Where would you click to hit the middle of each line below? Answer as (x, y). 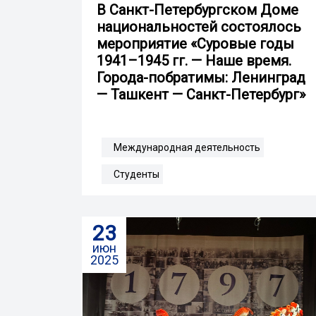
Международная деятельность (187, 147)
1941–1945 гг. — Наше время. (194, 60)
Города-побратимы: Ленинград (201, 77)
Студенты (136, 174)
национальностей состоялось (199, 26)
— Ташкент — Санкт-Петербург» (201, 94)
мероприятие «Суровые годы (195, 43)
